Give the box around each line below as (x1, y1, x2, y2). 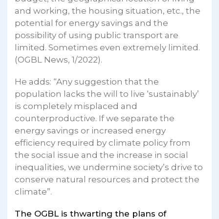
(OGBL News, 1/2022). (15, 54, 102, 65)
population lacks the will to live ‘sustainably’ (15, 88, 199, 99)
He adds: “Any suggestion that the (15, 76, 159, 87)
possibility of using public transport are (15, 30, 178, 40)
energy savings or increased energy (15, 125, 166, 135)
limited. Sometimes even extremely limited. (15, 42, 200, 52)
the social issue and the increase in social (15, 150, 188, 160)
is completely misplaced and (15, 101, 137, 111)
